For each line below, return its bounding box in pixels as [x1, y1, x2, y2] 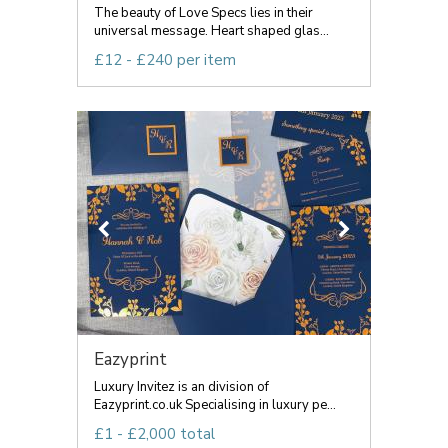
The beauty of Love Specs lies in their [94, 4, 313, 22]
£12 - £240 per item [94, 50, 236, 70]
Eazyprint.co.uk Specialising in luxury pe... [94, 396, 336, 414]
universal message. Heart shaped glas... [94, 22, 329, 40]
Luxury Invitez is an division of [94, 378, 269, 396]
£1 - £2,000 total [94, 424, 215, 444]
